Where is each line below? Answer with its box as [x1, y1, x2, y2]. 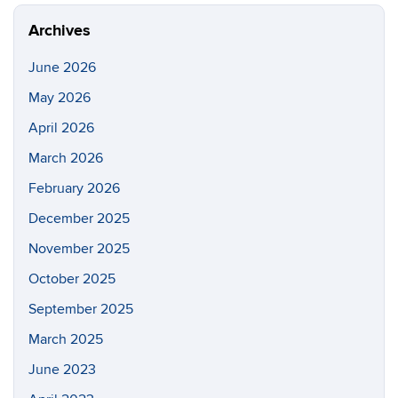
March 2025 [28, 330, 103, 348]
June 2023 [28, 360, 96, 378]
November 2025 [28, 239, 130, 258]
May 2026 [28, 88, 91, 107]
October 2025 [28, 269, 115, 288]
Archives [28, 20, 91, 41]
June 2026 [28, 58, 96, 76]
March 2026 [28, 148, 103, 167]
